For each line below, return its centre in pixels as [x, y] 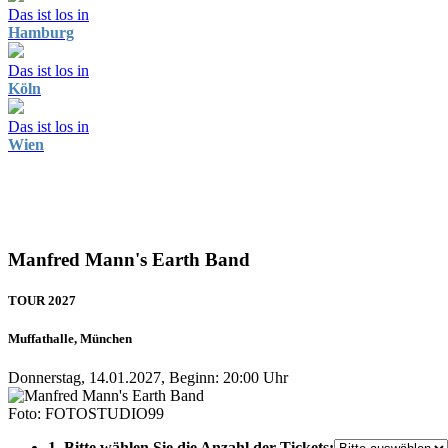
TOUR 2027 [42, 300]
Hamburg [41, 32]
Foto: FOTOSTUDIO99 [86, 414]
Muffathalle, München [70, 339]
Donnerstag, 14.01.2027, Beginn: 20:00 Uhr [148, 378]
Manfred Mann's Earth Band [129, 259]
